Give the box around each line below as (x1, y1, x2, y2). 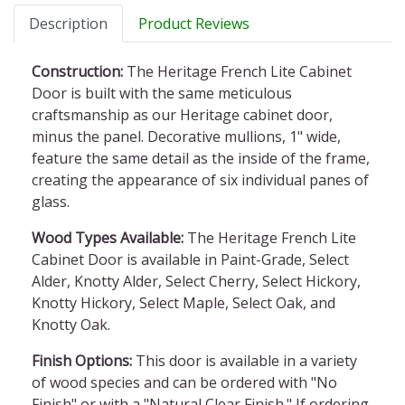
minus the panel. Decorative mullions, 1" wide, (32, 127, 341, 146)
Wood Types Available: (32, 228, 184, 248)
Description (29, 14, 108, 33)
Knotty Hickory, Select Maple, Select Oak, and (32, 293, 335, 313)
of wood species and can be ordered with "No (32, 372, 337, 392)
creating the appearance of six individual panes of (32, 170, 369, 190)
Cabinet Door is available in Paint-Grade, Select (32, 250, 349, 269)
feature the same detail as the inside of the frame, (32, 148, 370, 168)
